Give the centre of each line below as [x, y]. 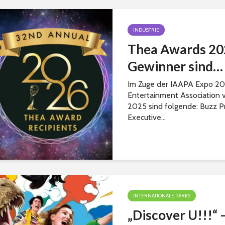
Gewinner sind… [175, 66]
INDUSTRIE [146, 30]
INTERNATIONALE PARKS [162, 196]
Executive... [147, 117]
